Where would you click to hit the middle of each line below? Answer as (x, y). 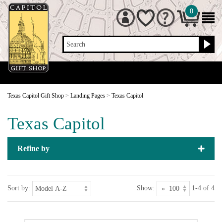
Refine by (33, 148)
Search (76, 44)
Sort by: (19, 188)
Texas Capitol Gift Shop (36, 96)
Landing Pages (88, 96)
